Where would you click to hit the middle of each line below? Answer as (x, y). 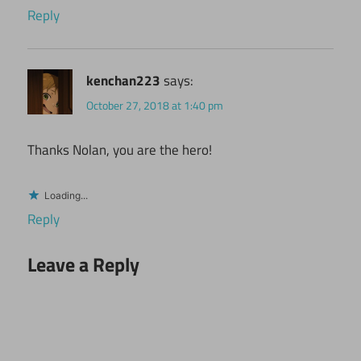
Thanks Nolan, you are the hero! (120, 150)
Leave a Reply (83, 265)
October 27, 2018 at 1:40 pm (155, 106)
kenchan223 (123, 81)
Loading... (66, 195)
